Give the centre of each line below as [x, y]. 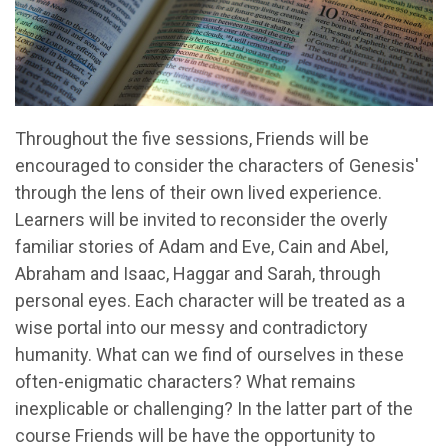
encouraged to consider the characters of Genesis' [217, 166]
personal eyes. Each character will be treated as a [210, 301]
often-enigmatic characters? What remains [185, 382]
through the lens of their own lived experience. [198, 193]
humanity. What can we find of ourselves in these [209, 355]
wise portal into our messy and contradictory [191, 328]
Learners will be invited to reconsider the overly [201, 220]
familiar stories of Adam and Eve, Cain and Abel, [201, 247]
